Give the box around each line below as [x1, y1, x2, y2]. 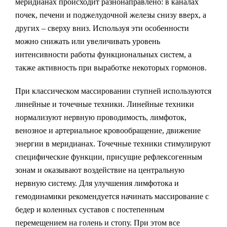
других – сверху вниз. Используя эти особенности [15, 24, 189, 32]
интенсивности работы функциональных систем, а [15, 50, 192, 59]
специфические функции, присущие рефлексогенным [15, 153, 202, 161]
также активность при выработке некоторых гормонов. [15, 63, 207, 72]
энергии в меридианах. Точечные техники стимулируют [15, 139, 211, 148]
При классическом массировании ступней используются [15, 87, 211, 95]
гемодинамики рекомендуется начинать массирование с [15, 192, 209, 201]
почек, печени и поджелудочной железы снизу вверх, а [15, 11, 206, 19]
